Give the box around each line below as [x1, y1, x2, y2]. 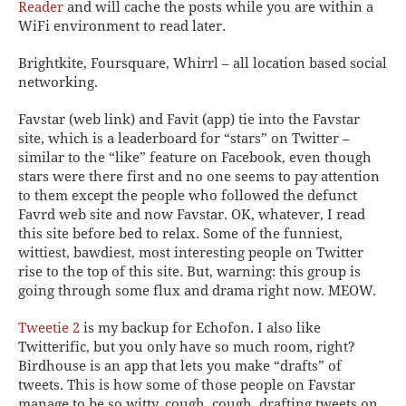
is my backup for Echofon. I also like [80, 319, 321, 336]
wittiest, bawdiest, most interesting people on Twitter [18, 244, 363, 261]
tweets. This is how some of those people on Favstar [18, 376, 355, 393]
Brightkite [18, 54, 83, 72]
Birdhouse [18, 357, 86, 374]
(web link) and [69, 111, 167, 128]
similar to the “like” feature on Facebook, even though [18, 149, 372, 166]
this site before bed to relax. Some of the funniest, [18, 225, 343, 242]
